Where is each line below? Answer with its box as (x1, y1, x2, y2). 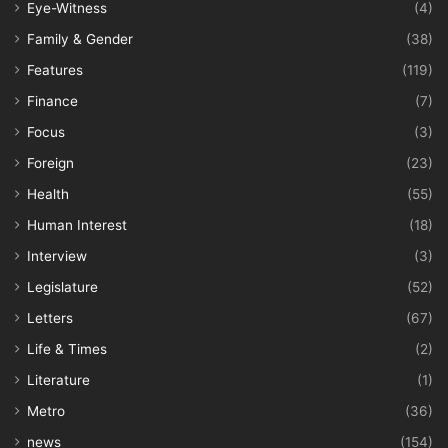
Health (27, 185, 69, 202)
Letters (27, 309, 73, 326)
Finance (27, 92, 78, 109)
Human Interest (27, 216, 127, 233)
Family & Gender (27, 30, 133, 47)
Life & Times (27, 340, 107, 357)
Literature (27, 371, 90, 388)
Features (27, 61, 83, 78)
